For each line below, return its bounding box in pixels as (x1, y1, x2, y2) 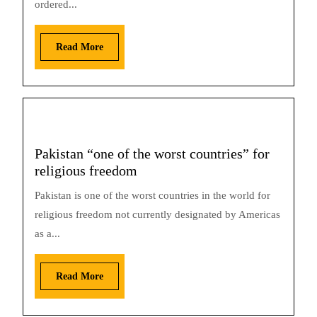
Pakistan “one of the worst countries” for (35, 146, 270, 161)
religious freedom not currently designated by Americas (35, 209, 280, 220)
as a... (35, 228, 60, 239)
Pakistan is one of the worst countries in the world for (35, 190, 270, 201)
